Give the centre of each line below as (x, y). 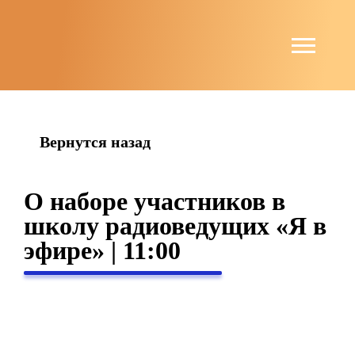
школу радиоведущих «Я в (175, 226)
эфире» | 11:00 (102, 250)
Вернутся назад (95, 142)
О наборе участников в (155, 201)
